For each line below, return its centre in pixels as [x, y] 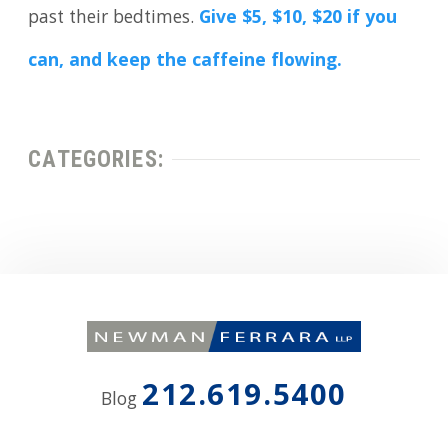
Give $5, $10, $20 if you [298, 19]
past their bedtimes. [114, 19]
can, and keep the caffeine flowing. [185, 62]
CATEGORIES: [96, 159]
